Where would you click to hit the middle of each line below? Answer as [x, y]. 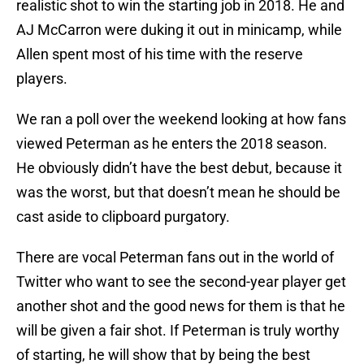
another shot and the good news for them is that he [181, 306]
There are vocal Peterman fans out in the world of [175, 258]
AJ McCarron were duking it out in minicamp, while [179, 30]
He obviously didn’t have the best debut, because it [179, 168]
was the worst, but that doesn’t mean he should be [178, 193]
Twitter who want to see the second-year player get [181, 282]
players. [42, 79]
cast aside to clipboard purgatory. [123, 217]
